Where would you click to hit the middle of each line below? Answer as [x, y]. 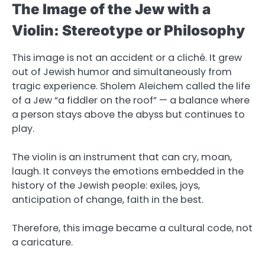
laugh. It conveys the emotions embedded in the [128, 172]
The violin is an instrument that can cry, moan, [122, 157]
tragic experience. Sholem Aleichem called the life [131, 86]
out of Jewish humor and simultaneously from [122, 72]
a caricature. [42, 243]
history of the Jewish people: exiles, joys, [106, 186]
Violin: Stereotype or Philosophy [128, 30]
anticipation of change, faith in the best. [108, 200]
